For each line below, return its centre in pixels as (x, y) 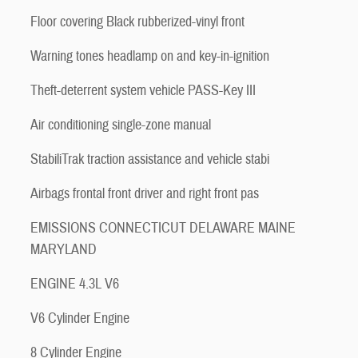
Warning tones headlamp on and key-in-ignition (150, 56)
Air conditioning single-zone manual (121, 125)
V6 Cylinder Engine (80, 318)
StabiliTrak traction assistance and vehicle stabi (150, 159)
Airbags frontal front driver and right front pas (145, 194)
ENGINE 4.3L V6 (75, 284)
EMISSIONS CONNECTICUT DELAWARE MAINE (163, 228)
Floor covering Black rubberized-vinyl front (137, 22)
